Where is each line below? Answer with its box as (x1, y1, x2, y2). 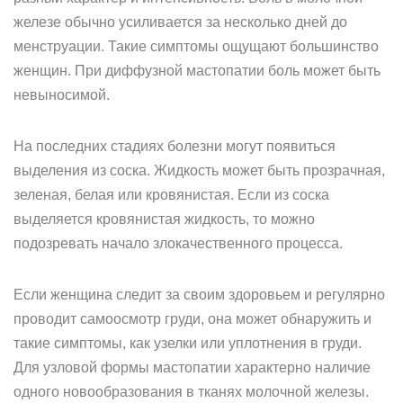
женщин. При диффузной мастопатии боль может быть (13, 63, 381, 78)
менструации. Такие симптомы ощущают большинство (13, 39, 379, 54)
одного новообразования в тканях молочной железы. (13, 384, 369, 399)
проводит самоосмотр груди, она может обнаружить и (13, 311, 372, 327)
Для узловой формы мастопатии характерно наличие (13, 360, 371, 375)
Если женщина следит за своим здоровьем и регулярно (13, 287, 385, 302)
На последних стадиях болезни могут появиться (13, 139, 336, 154)
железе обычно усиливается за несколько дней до (13, 14, 347, 30)
